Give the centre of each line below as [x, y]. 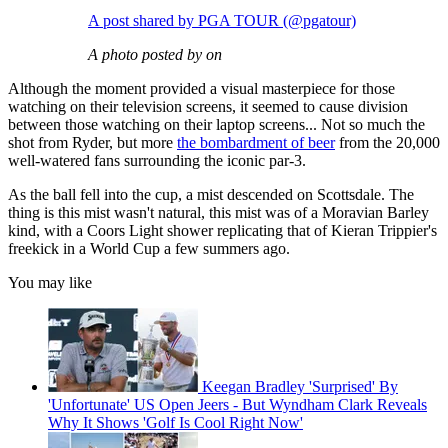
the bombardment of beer [256, 143]
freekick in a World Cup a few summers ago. [149, 249]
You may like [50, 283]
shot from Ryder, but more [92, 143]
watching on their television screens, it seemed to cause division [208, 107]
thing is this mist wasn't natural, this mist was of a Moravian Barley [218, 213]
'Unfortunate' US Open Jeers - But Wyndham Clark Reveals [237, 405]
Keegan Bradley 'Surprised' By [300, 387]
